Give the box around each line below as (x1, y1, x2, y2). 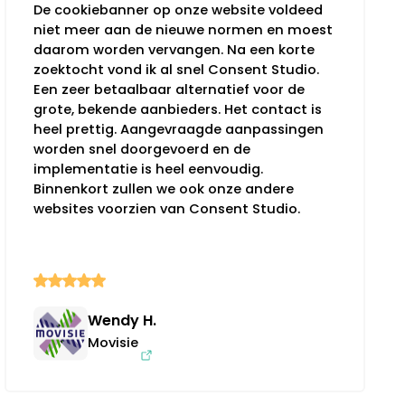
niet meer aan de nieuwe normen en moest (33, 20, 334, 39)
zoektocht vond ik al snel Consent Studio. (33, 60, 320, 79)
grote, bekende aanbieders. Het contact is (33, 99, 323, 118)
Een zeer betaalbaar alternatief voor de (33, 80, 306, 99)
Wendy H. (88, 309, 157, 331)
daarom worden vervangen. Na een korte (33, 40, 316, 59)
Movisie (88, 333, 139, 352)
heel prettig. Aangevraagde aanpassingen (33, 119, 325, 138)
